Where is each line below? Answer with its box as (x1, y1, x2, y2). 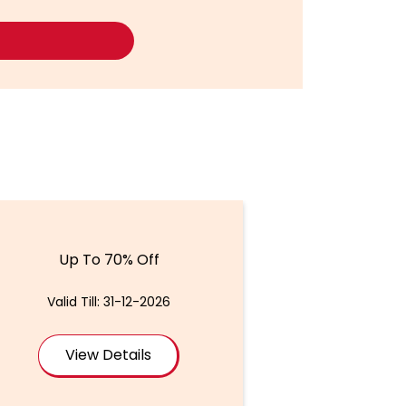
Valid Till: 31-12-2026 (47, 292, 171, 311)
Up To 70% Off (58, 248, 159, 270)
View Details (64, 343, 151, 365)
